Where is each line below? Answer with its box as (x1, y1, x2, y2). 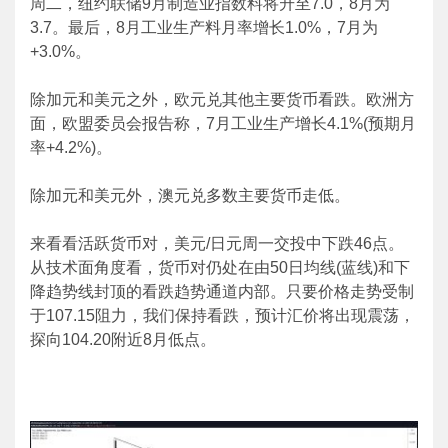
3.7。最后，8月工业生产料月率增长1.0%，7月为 (30, 19, 378, 36)
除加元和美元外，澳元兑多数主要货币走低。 (30, 187, 350, 204)
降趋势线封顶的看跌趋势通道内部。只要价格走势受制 (30, 283, 414, 300)
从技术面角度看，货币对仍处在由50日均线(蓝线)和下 (30, 259, 410, 276)
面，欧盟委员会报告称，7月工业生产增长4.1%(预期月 (30, 115, 416, 132)
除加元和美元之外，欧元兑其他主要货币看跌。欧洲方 (30, 91, 414, 108)
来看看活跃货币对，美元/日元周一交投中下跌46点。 (30, 235, 404, 252)
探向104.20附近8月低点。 (30, 331, 216, 348)
